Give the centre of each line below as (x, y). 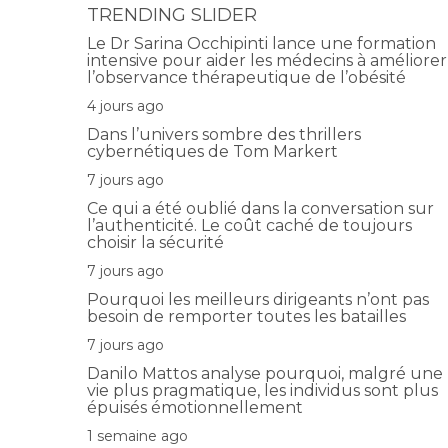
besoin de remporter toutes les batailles (248, 316)
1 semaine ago (139, 435)
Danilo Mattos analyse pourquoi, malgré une (265, 373)
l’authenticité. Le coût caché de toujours (249, 225)
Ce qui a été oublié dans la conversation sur (260, 208)
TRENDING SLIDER (172, 14)
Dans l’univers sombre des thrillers (224, 134)
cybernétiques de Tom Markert (214, 151)
